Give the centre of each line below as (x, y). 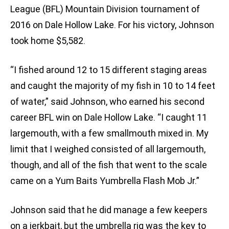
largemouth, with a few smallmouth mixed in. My (109, 133)
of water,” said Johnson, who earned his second (107, 102)
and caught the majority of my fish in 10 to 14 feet (113, 86)
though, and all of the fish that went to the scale (109, 165)
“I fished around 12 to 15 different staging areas (109, 70)
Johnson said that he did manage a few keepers (109, 210)
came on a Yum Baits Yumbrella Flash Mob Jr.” (105, 181)
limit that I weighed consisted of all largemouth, (108, 149)
